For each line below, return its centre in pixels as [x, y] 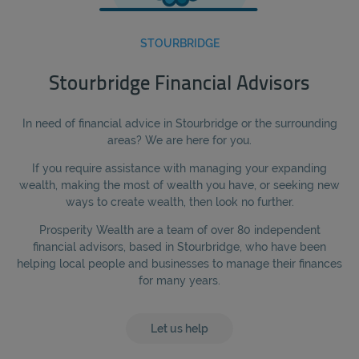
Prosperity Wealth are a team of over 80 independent [179, 230]
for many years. [179, 281]
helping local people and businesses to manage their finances [179, 264]
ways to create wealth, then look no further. [179, 202]
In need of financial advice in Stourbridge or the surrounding [179, 124]
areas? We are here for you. [179, 141]
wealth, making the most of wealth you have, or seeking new [179, 186]
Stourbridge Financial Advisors [179, 85]
